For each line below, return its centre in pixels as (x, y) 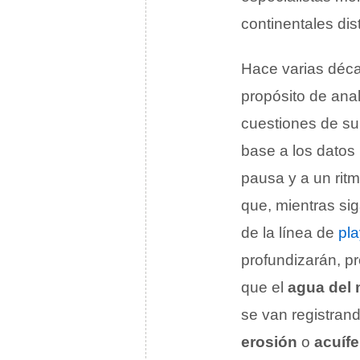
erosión (269, 342)
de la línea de (290, 233)
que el (264, 287)
